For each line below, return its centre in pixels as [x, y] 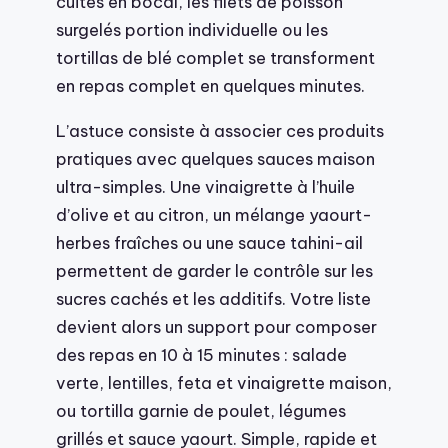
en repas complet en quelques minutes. [210, 86]
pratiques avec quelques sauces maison [215, 158]
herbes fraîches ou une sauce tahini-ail [209, 242]
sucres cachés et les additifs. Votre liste [213, 298]
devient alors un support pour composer [216, 326]
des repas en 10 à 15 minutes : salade [201, 354]
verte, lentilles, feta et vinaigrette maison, [224, 382]
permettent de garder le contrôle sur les [214, 270]
